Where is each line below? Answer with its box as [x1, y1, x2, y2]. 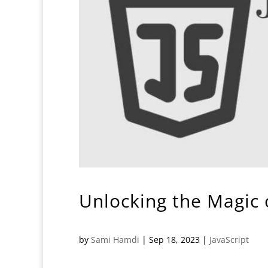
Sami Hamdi [91, 233, 139, 245]
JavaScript [209, 233, 249, 245]
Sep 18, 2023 [149, 233, 200, 245]
